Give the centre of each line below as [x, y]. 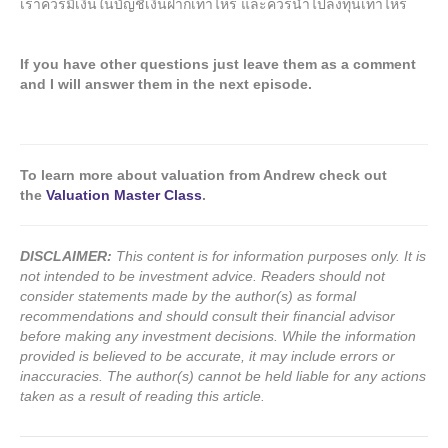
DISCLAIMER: [66, 256]
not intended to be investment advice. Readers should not [202, 276]
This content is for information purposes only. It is [269, 256]
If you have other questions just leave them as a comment [218, 64]
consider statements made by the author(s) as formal [188, 296]
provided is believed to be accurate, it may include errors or [207, 356]
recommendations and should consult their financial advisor [207, 316]
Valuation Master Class [124, 195]
